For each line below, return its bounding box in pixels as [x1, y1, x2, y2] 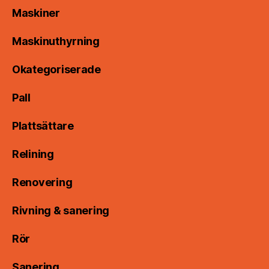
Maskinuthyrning [12, 35, 100, 48]
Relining [12, 148, 54, 161]
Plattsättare [12, 119, 74, 133]
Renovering [12, 176, 73, 189]
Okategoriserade [12, 63, 101, 76]
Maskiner [12, 7, 60, 20]
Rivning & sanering [12, 204, 110, 217]
